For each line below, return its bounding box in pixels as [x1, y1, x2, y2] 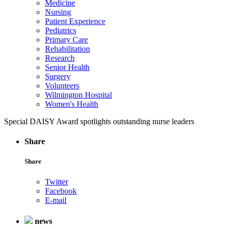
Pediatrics [45, 26, 76, 35]
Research [45, 54, 75, 62]
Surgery [45, 72, 71, 81]
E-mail [45, 195, 66, 204]
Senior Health [45, 63, 89, 72]
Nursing [45, 8, 71, 16]
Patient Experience [45, 17, 105, 26]
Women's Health [45, 100, 98, 108]
